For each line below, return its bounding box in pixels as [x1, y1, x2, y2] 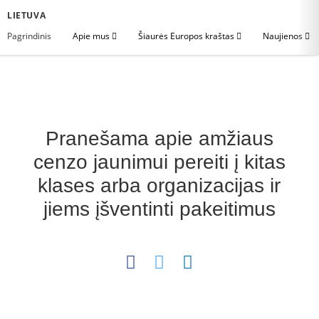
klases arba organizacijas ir [38, 174, 281, 197]
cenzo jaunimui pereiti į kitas [33, 151, 286, 173]
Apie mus [73, 30, 112, 42]
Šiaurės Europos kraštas [138, 30, 236, 42]
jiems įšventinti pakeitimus [43, 198, 276, 220]
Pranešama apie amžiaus [45, 127, 273, 150]
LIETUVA [7, 9, 46, 21]
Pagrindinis [7, 30, 51, 42]
